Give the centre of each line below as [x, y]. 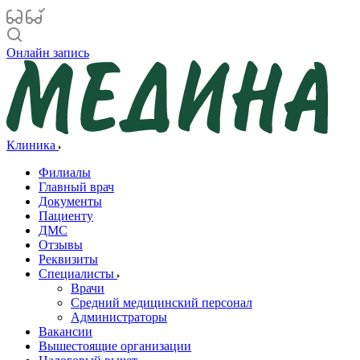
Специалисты [78, 274]
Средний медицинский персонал [162, 303]
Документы [70, 201]
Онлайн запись [48, 53]
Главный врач [76, 187]
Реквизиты [68, 259]
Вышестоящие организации [115, 346]
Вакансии [65, 331]
